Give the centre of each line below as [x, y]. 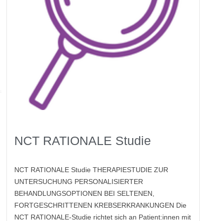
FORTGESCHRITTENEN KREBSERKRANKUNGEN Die [101, 205]
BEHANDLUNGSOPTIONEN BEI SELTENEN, [85, 194]
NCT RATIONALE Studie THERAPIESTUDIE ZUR [92, 170]
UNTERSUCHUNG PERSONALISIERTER [79, 182]
